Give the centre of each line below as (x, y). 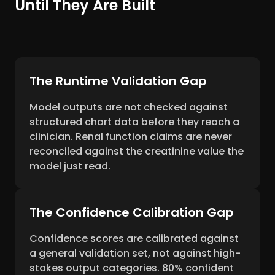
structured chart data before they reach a (134, 122)
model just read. (70, 166)
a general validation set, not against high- (135, 254)
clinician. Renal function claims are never (131, 137)
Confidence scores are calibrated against (134, 239)
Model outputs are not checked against (129, 107)
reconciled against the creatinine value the (137, 152)
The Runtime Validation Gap (118, 81)
